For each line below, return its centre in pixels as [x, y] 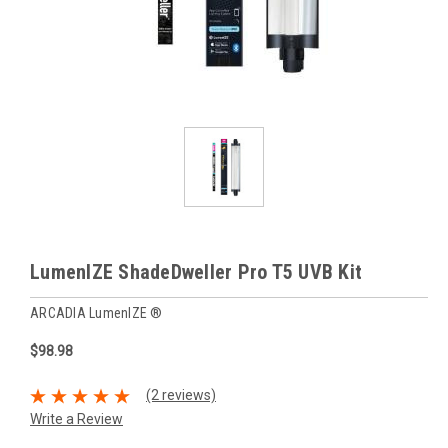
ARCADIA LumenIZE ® [96, 312]
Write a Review [76, 418]
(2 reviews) [180, 395]
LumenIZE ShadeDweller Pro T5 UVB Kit [196, 272]
